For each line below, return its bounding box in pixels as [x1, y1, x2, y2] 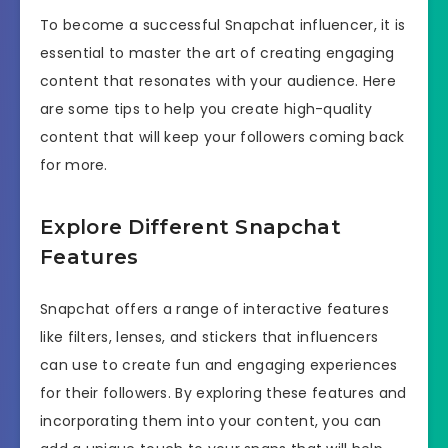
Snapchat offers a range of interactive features [40, 298, 390, 319]
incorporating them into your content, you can [40, 410, 382, 431]
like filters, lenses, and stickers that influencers [40, 326, 379, 347]
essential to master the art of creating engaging [40, 42, 395, 63]
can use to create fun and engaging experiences [40, 354, 398, 375]
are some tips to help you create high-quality [40, 98, 373, 119]
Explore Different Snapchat [40, 215, 341, 240]
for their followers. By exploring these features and [40, 382, 407, 403]
